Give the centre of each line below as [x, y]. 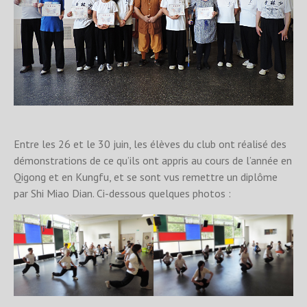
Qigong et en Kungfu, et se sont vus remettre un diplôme [146, 176]
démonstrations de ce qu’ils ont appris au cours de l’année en [153, 160]
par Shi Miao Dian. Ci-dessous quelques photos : [122, 193]
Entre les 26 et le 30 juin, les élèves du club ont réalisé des [150, 144]
